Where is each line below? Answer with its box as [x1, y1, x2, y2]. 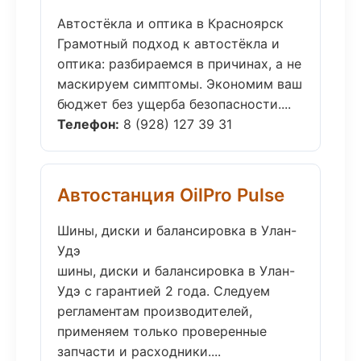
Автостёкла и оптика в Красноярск [57, 15, 284, 31]
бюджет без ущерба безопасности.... [57, 96, 291, 112]
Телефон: [57, 116, 119, 132]
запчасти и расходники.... [57, 343, 221, 359]
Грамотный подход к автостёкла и [57, 35, 280, 52]
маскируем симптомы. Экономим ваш [57, 76, 302, 92]
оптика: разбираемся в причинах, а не [57, 56, 301, 72]
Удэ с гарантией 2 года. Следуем [57, 283, 270, 299]
